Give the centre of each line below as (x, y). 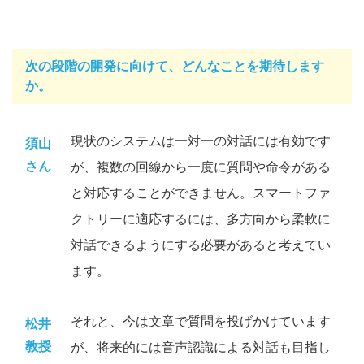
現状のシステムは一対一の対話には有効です (201, 141)
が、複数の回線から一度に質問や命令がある (201, 167)
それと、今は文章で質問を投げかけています (201, 322)
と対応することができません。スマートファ (201, 193)
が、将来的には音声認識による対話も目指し (201, 348)
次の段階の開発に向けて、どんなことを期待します (175, 67)
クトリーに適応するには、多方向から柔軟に (201, 219)
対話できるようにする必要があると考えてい (201, 245)
